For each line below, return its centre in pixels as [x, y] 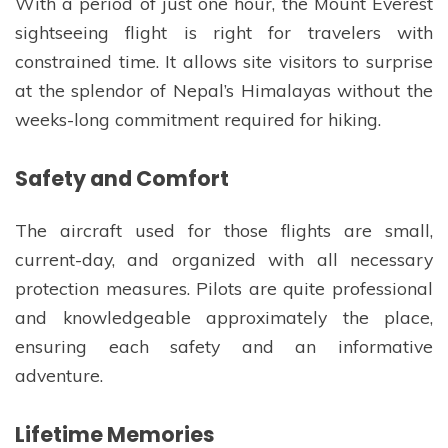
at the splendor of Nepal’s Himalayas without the [224, 90]
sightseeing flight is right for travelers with [224, 32]
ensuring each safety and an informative [224, 346]
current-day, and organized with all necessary [224, 259]
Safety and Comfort [122, 178]
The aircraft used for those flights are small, [224, 230]
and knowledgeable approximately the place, [224, 317]
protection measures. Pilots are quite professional [224, 288]
